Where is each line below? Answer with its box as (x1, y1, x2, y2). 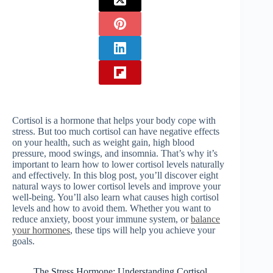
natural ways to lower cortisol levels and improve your (12, 181, 221, 191)
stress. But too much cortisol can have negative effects (12, 126, 219, 136)
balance (191, 214, 220, 224)
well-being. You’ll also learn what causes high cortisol (12, 192, 219, 202)
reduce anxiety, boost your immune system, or (12, 214, 191, 224)
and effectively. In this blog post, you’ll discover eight (12, 170, 218, 180)
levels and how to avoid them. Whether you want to (12, 203, 211, 213)
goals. (12, 236, 35, 246)
